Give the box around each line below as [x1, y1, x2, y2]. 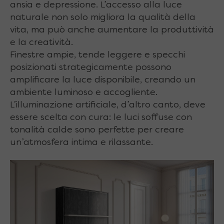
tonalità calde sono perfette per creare [10, 126, 184, 135]
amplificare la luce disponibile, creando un [10, 76, 195, 85]
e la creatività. [10, 38, 73, 47]
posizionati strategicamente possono [10, 63, 171, 72]
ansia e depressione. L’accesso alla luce [10, 1, 182, 10]
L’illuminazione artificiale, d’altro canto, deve [10, 101, 205, 110]
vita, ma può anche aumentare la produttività [10, 26, 214, 35]
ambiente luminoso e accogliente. [10, 88, 157, 97]
